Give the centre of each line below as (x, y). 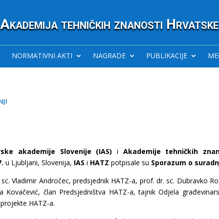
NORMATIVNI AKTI (42, 55)
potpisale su (130, 162)
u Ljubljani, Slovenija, (39, 162)
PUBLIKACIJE (166, 55)
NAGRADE (109, 55)
